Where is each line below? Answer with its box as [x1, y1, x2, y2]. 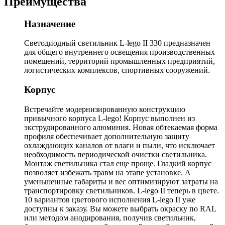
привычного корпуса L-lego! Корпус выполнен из [24, 114, 195, 123]
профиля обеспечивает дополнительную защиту [24, 132, 189, 141]
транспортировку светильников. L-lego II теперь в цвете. [24, 186, 219, 195]
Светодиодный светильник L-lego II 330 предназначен [24, 39, 210, 48]
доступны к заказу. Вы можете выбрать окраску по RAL [24, 204, 216, 213]
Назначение [24, 18, 75, 29]
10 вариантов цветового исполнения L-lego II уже [24, 195, 195, 204]
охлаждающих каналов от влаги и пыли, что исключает [24, 141, 215, 150]
